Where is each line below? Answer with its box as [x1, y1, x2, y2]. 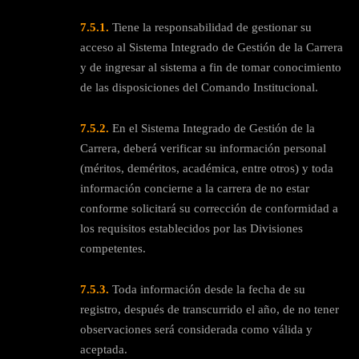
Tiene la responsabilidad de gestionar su [109, 20, 312, 34]
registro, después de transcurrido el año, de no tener [80, 302, 339, 316]
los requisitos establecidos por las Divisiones [80, 221, 303, 235]
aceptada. [80, 342, 127, 356]
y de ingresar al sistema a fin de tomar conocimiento [80, 60, 341, 74]
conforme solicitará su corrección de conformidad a [80, 201, 338, 215]
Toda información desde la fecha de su [109, 282, 305, 296]
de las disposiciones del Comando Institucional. [80, 80, 318, 94]
